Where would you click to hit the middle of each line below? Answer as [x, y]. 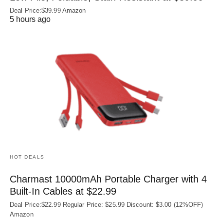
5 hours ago [30, 19]
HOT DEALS [27, 157]
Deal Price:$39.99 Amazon [48, 10]
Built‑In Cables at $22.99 [63, 191]
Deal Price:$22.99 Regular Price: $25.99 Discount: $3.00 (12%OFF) [107, 204]
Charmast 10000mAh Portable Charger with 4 [108, 179]
